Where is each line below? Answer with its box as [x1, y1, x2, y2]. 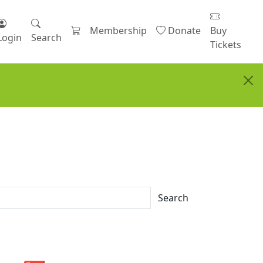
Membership [90, 24, 147, 37]
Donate [168, 24, 201, 37]
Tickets [210, 38, 241, 51]
